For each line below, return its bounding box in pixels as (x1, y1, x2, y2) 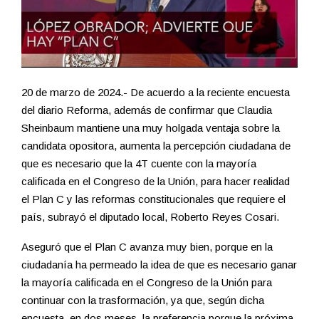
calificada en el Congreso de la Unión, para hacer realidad (21, 175, 290, 188)
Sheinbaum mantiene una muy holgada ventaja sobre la (21, 122, 280, 135)
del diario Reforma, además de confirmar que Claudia (21, 104, 272, 117)
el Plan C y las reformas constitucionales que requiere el (21, 193, 286, 206)
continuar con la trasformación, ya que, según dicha (21, 294, 264, 307)
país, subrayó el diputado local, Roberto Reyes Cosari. (21, 211, 279, 224)
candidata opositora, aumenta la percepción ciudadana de (21, 140, 291, 152)
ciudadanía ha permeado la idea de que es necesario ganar (21, 258, 297, 271)
